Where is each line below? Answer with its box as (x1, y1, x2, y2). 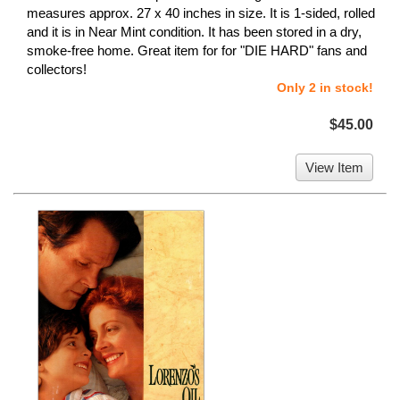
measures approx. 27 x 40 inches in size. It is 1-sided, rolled (27, 5, 375, 21)
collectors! (27, 62, 87, 78)
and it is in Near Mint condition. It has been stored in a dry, (27, 24, 362, 40)
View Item (305, 160, 363, 176)
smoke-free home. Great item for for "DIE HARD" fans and (27, 43, 367, 59)
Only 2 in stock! (277, 80, 373, 96)
